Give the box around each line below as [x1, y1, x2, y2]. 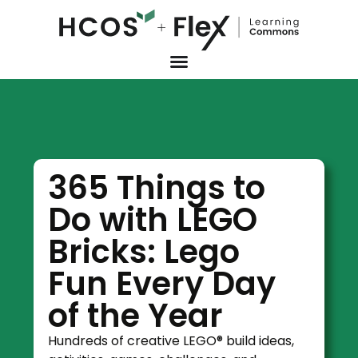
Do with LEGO [48, 197, 258, 242]
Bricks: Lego [48, 229, 241, 274]
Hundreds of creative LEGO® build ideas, [48, 331, 295, 350]
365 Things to [48, 165, 266, 210]
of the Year [48, 292, 224, 338]
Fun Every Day [48, 261, 276, 306]
